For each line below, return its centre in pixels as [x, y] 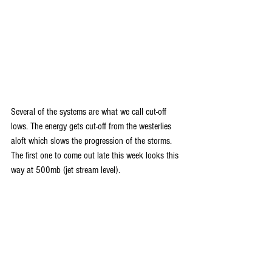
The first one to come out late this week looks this [96, 156]
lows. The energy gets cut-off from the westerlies [92, 127]
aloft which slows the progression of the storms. [93, 141]
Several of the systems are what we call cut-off [90, 112]
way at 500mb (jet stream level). [66, 170]
